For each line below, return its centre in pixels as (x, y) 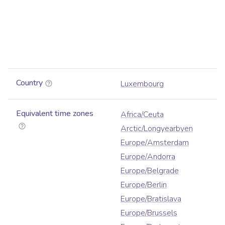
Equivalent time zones (55, 114)
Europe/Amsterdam (155, 143)
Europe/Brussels (149, 213)
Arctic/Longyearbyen (157, 129)
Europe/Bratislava (151, 199)
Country (29, 83)
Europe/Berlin (144, 185)
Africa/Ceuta (142, 115)
